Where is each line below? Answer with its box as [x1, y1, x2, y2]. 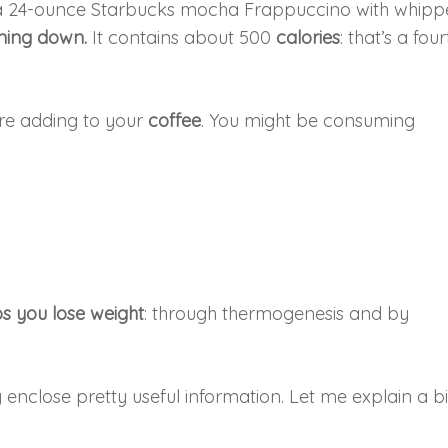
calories [276, 25, 341, 49]
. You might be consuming [201, 108, 416, 132]
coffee [148, 108, 202, 132]
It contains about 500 [92, 25, 277, 49]
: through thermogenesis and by [144, 301, 410, 325]
